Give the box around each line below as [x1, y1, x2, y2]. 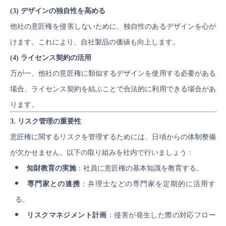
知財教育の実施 [26, 164, 76, 172]
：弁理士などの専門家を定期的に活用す [80, 180, 216, 188]
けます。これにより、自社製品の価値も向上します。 [10, 38, 180, 46]
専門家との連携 [27, 180, 80, 188]
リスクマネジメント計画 [27, 211, 107, 219]
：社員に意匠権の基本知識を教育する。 [76, 164, 203, 172]
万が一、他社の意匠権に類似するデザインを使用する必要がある [10, 70, 216, 77]
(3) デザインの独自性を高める [10, 7, 105, 15]
